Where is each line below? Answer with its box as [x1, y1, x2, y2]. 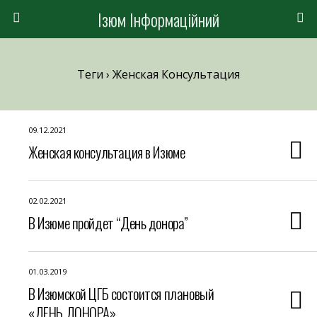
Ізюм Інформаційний [98, 6, 219, 32]
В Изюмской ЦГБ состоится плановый [28, 282, 214, 304]
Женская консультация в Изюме [28, 141, 185, 163]
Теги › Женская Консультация [77, 67, 240, 82]
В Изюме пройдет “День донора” [28, 212, 188, 234]
